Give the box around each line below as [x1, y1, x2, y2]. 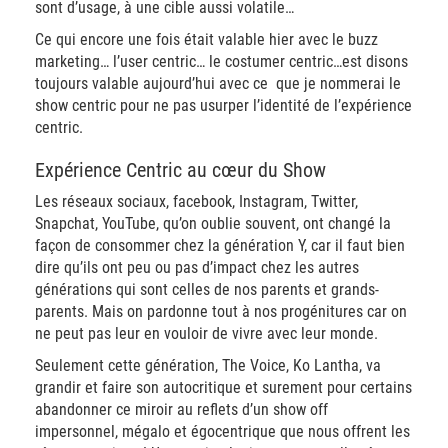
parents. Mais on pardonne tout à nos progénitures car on [35, 302, 407, 321]
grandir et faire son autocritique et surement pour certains [35, 378, 412, 397]
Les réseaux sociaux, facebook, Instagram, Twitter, [35, 192, 358, 211]
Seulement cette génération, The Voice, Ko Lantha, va [35, 356, 381, 375]
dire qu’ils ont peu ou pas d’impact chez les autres [35, 258, 359, 277]
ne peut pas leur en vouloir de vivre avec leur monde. [35, 324, 378, 343]
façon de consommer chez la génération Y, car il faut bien [35, 236, 405, 255]
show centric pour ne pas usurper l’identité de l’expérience [35, 96, 412, 115]
